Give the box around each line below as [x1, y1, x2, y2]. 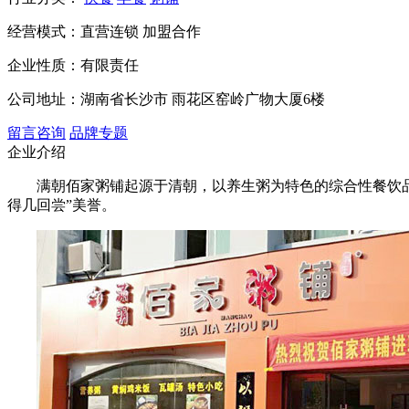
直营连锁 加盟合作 [80, 23, 201, 39]
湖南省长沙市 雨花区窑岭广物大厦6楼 [80, 90, 340, 107]
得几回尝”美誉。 [7, 196, 116, 213]
